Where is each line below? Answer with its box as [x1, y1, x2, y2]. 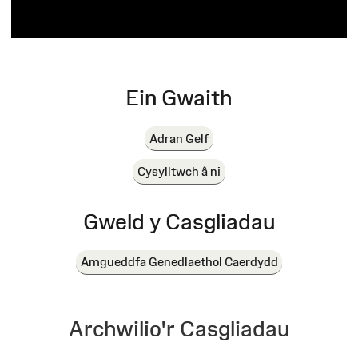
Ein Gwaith [125, 85, 233, 110]
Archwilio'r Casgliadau [69, 316, 289, 342]
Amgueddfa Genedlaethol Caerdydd [80, 255, 278, 269]
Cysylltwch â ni [137, 164, 221, 178]
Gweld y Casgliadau [83, 209, 275, 234]
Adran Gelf [149, 131, 209, 145]
